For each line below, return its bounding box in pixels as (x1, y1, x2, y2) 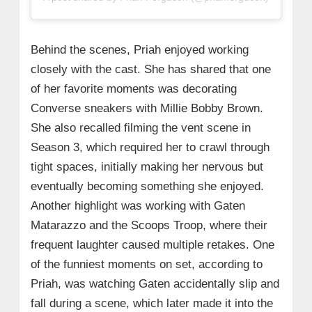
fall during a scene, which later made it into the (30, 297, 273, 311)
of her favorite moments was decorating (30, 82, 237, 96)
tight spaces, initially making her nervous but (30, 160, 263, 174)
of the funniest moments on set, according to (30, 258, 263, 272)
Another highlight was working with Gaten (30, 199, 245, 213)
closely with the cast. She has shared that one (30, 63, 271, 77)
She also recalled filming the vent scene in (30, 121, 251, 135)
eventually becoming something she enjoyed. (30, 180, 264, 194)
